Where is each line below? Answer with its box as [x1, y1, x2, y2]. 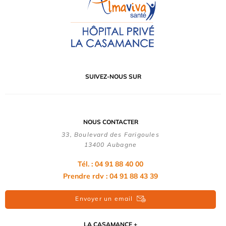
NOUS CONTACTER [83, 118, 138, 126]
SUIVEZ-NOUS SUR [85, 72, 141, 80]
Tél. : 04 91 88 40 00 [78, 159, 143, 168]
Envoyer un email [75, 194, 133, 202]
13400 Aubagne [84, 140, 137, 148]
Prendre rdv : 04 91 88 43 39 [63, 171, 158, 181]
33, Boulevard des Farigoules [62, 130, 159, 138]
